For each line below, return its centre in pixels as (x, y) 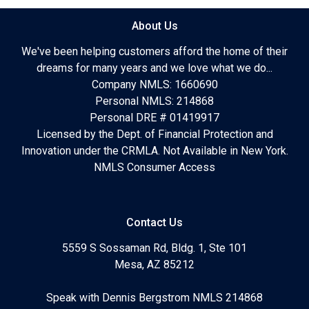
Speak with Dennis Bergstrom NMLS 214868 (154, 297)
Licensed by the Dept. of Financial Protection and (154, 134)
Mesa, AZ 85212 (154, 264)
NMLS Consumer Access (154, 167)
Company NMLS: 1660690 (154, 84)
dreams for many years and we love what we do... (154, 68)
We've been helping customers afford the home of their (154, 51)
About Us (154, 26)
